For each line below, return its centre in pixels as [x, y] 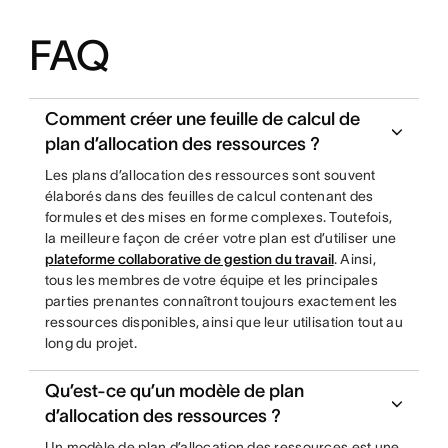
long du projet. [90, 343]
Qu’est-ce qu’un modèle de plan [174, 391]
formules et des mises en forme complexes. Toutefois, [218, 217]
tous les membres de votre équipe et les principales [211, 280]
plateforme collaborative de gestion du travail [189, 259]
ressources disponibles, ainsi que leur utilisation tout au [223, 322]
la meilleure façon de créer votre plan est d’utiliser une [220, 238]
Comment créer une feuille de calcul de [202, 119]
